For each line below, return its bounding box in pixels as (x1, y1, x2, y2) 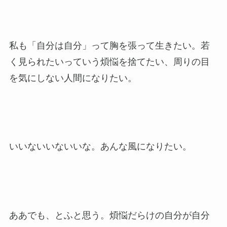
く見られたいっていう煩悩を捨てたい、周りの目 (9, 56, 210, 67)
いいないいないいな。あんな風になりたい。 (9, 141, 192, 152)
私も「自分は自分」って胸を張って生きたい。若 (9, 40, 210, 51)
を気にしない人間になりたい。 (9, 72, 137, 83)
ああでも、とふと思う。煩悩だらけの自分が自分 (9, 210, 210, 220)
